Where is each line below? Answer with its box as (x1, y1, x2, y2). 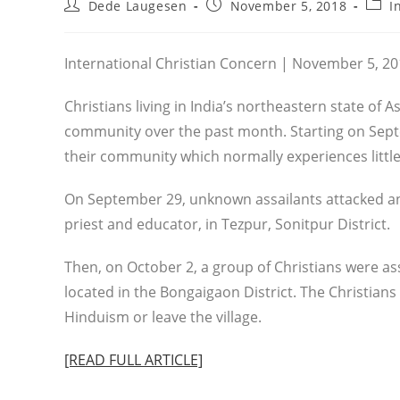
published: (205, 12, 276, 29)
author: (63, 12, 112, 29)
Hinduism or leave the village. (64, 307, 262, 327)
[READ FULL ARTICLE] (64, 350, 203, 370)
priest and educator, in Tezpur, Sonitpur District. (64, 214, 390, 234)
